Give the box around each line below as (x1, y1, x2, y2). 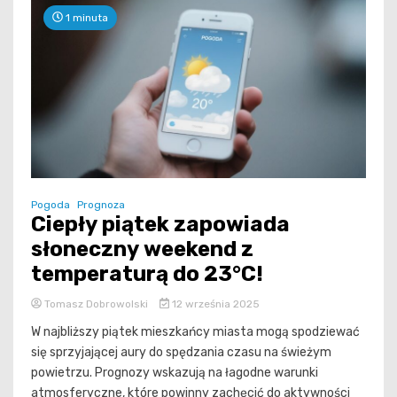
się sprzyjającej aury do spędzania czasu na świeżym (31, 344, 331, 360)
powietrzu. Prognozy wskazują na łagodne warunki (31, 364, 318, 380)
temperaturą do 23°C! (31, 261, 263, 286)
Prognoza (77, 198, 125, 211)
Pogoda (31, 198, 70, 211)
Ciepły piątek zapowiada (31, 211, 290, 237)
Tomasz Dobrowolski (42, 297, 151, 310)
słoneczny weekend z (31, 236, 253, 261)
